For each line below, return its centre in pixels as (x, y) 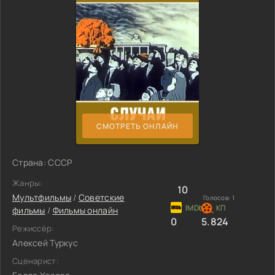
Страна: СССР (42, 162)
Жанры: (28, 183)
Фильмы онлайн (85, 210)
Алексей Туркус (45, 243)
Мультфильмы (42, 197)
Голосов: (218, 198)
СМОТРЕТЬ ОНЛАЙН (137, 126)
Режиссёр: (33, 228)
